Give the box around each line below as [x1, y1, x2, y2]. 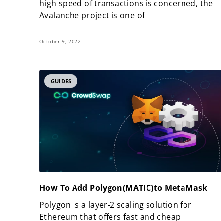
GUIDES [51, 77, 72, 85]
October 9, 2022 [39, 38, 81, 45]
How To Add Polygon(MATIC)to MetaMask [39, 182, 208, 193]
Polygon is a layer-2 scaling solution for [39, 199, 192, 210]
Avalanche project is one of [39, 10, 145, 21]
